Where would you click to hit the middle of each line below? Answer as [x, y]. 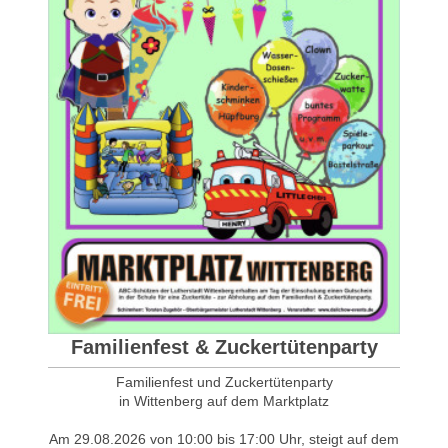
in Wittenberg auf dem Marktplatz [224, 400]
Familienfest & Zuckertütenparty [224, 346]
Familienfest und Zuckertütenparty [224, 381]
